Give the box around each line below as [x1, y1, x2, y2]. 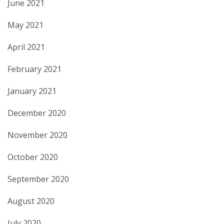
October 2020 [7, 151, 58, 163]
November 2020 [7, 129, 67, 141]
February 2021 [7, 63, 61, 75]
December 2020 [7, 107, 66, 119]
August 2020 [7, 195, 54, 207]
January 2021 [7, 85, 56, 97]
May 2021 [7, 19, 43, 31]
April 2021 [7, 41, 45, 53]
